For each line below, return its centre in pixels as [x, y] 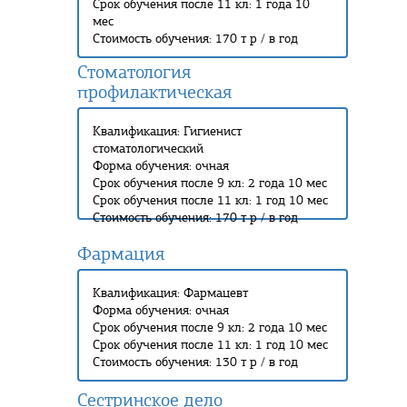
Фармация [121, 254]
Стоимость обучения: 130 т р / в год [195, 362]
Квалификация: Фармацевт [170, 293]
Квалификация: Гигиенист [167, 131]
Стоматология [134, 72]
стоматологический [148, 149]
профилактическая [154, 92]
